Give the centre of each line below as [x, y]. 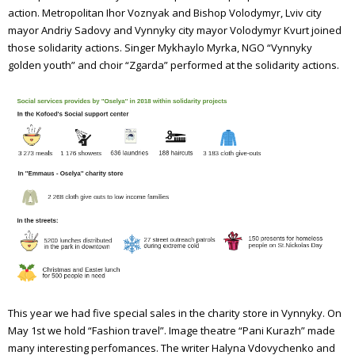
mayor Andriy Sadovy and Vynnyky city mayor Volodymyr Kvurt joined [175, 31]
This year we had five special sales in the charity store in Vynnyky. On [175, 313]
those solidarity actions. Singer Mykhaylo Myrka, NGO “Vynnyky [160, 48]
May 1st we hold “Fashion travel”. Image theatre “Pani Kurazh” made [172, 330]
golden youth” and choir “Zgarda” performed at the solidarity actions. [174, 65]
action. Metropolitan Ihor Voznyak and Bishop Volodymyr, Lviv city [165, 13]
